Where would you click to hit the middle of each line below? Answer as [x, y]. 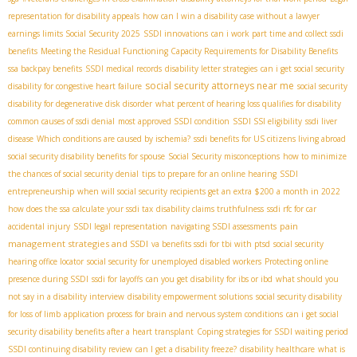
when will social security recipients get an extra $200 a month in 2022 [209, 192]
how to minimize [315, 157]
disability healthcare [277, 349]
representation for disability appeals [74, 16]
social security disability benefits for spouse [86, 157]
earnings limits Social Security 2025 [74, 34]
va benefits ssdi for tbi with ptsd [211, 244]
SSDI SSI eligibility [267, 122]
